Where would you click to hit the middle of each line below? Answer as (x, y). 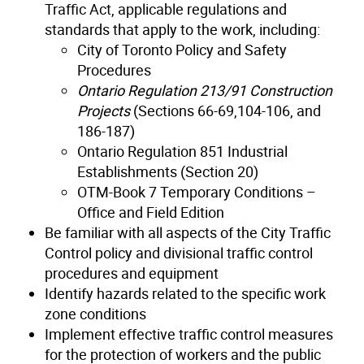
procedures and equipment (132, 273)
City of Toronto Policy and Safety (182, 49)
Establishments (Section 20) (168, 171)
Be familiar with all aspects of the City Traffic (188, 232)
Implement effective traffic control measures (189, 334)
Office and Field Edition (151, 212)
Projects (104, 110)
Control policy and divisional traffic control (179, 252)
